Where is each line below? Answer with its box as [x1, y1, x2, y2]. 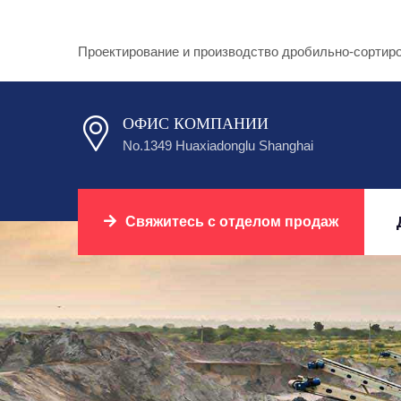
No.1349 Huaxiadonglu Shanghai [123, 138, 313, 153]
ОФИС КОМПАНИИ [123, 115, 269, 132]
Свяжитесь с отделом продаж [125, 213, 338, 229]
